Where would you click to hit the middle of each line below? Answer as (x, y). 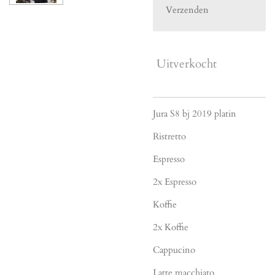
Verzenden (187, 10)
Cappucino (175, 250)
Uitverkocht (187, 64)
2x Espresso (176, 181)
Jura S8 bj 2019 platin (195, 113)
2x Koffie (172, 227)
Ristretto (169, 136)
